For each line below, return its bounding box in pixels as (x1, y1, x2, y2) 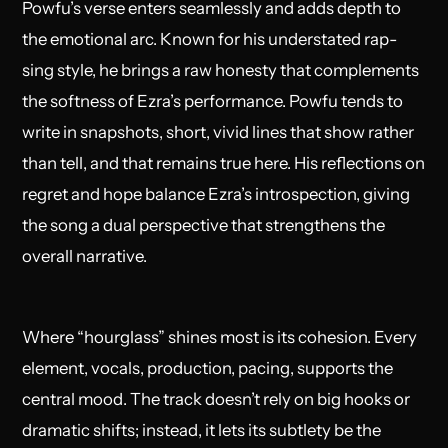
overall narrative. (22, 245, 151, 266)
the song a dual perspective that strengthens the (22, 214, 386, 235)
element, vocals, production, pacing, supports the (22, 357, 394, 378)
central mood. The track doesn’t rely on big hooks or (22, 388, 411, 409)
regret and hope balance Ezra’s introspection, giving (22, 183, 411, 204)
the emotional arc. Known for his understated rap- (22, 28, 398, 49)
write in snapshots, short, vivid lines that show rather (22, 121, 415, 142)
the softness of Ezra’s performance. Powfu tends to (22, 90, 404, 111)
